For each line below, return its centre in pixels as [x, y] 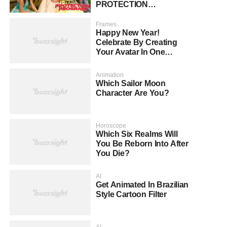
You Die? [113, 154]
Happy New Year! [128, 33]
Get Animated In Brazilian [142, 185]
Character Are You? [133, 93]
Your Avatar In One [130, 52]
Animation [110, 75]
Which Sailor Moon [131, 84]
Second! [111, 62]
